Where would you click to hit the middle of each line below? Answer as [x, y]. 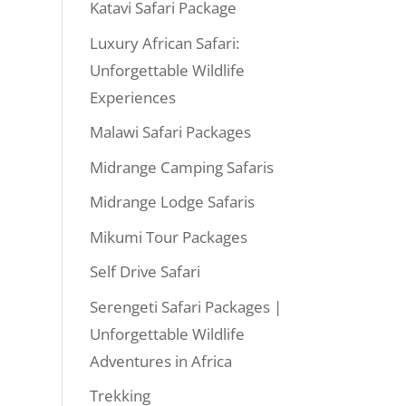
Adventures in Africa [160, 361]
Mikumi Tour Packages [168, 237]
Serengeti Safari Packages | [185, 306]
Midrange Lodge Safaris [172, 202]
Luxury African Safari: [164, 43]
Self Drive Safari [145, 271]
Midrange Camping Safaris [181, 167]
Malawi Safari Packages [170, 132]
